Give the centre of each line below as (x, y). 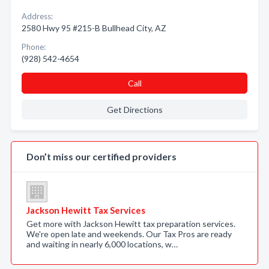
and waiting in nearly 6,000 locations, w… (102, 244)
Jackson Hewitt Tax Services (86, 210)
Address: (37, 16)
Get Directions (134, 110)
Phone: (34, 47)
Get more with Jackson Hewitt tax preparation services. (131, 224)
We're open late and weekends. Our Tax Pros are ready (129, 234)
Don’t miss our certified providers (101, 156)
